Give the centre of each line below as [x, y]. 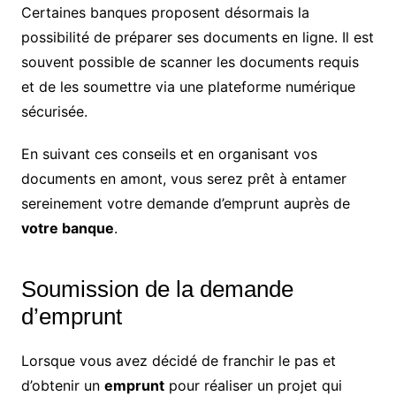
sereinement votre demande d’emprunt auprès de [185, 204]
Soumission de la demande [157, 289]
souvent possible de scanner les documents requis [190, 62]
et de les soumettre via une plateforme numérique [188, 87]
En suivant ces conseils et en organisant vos [169, 154]
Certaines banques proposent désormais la [165, 13]
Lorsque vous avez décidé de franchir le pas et [178, 361]
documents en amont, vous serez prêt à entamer [183, 179]
